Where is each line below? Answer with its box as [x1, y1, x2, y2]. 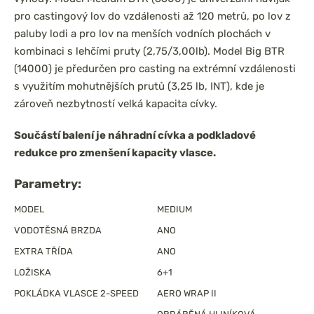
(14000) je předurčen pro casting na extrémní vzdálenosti [14, 62, 296, 75]
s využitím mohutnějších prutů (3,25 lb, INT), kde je [14, 80, 264, 93]
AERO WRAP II [157, 288, 217, 299]
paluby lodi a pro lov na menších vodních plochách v [14, 27, 271, 40]
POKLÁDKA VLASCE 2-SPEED [14, 288, 139, 299]
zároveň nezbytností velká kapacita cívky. [14, 97, 217, 110]
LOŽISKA [14, 267, 51, 278]
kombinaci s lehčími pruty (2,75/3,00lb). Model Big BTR [14, 45, 285, 57]
